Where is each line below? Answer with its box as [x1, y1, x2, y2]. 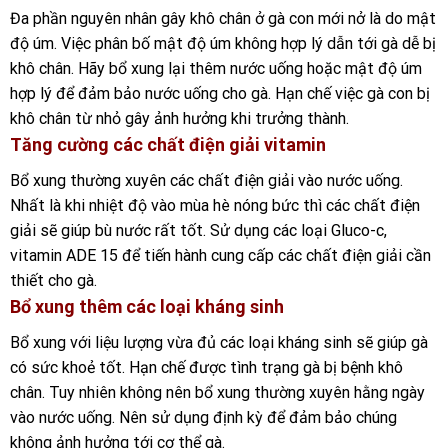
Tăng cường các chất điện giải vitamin [10, 134, 326, 156]
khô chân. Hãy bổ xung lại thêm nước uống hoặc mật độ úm [10, 59, 422, 79]
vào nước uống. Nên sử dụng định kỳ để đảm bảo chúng [10, 408, 397, 428]
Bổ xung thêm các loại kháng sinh [10, 296, 284, 318]
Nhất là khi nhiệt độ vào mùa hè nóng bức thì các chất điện [10, 196, 420, 216]
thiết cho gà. [10, 271, 97, 291]
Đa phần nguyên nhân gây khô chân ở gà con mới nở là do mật [10, 9, 436, 29]
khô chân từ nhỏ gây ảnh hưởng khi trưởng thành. [10, 109, 349, 129]
